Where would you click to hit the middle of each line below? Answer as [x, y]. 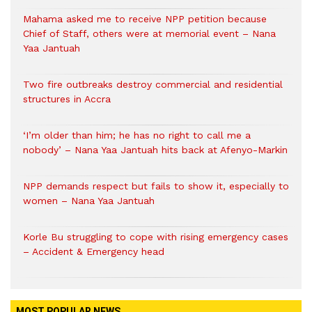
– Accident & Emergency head [94, 252]
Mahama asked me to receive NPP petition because [145, 19]
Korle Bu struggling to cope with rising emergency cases [156, 237]
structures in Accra [67, 99]
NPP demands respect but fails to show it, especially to [156, 186]
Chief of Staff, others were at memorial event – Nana [149, 34]
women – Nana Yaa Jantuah [89, 201]
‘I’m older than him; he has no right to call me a [137, 135]
